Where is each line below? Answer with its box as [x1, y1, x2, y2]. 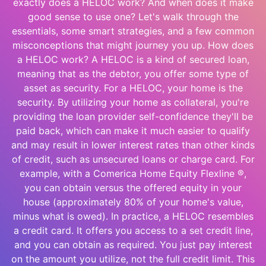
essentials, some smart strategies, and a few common [12, 25, 254, 37]
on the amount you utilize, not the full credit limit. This [11, 253, 255, 265]
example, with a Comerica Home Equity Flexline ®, [20, 167, 246, 179]
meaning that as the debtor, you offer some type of [17, 68, 249, 80]
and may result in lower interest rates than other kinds [11, 139, 255, 151]
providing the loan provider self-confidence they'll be [13, 110, 253, 122]
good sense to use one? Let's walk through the [27, 11, 239, 23]
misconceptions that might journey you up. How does [12, 39, 254, 51]
